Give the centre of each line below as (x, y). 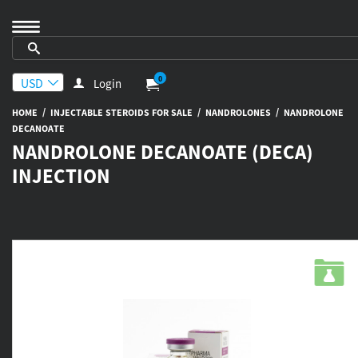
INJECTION (61, 176)
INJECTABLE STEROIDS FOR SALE (121, 112)
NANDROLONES (238, 112)
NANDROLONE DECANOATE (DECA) (163, 152)
